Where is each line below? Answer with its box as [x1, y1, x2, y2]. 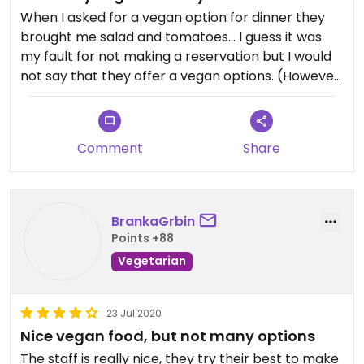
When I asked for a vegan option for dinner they [20, 8, 325, 27]
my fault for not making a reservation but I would [20, 47, 331, 66]
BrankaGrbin [111, 211, 195, 231]
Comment [76, 139, 143, 158]
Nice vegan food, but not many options [20, 326, 315, 346]
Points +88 [111, 229, 174, 246]
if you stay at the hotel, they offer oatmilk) [20, 86, 291, 105]
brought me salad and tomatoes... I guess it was [20, 28, 322, 46]
